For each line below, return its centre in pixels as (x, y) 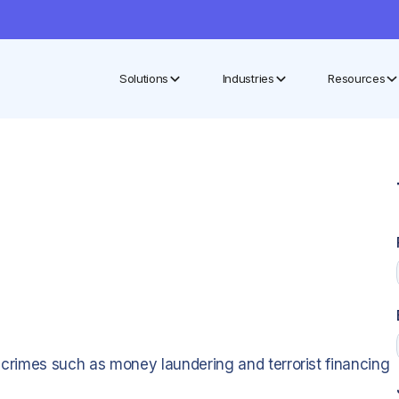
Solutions (144, 78)
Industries (248, 78)
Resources (357, 78)
